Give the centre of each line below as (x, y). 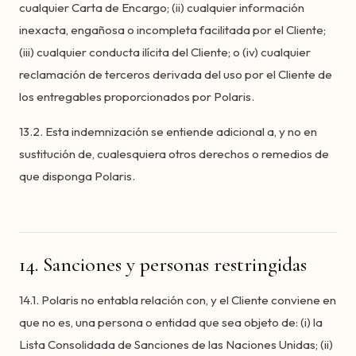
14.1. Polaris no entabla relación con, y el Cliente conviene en (178, 300)
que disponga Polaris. (77, 176)
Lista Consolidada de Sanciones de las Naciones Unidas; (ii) (176, 344)
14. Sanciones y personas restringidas (163, 264)
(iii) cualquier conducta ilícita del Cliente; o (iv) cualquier (165, 52)
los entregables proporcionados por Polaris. (137, 97)
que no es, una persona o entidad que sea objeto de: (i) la (171, 322)
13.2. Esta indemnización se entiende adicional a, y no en (168, 132)
